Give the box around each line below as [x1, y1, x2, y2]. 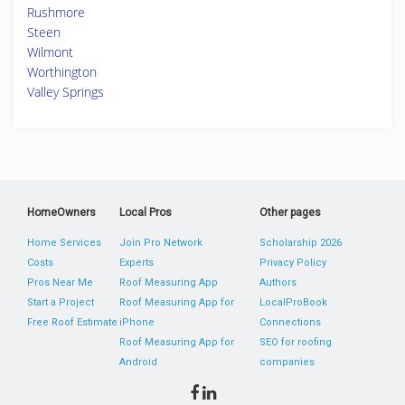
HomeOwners [27, 206, 96, 219]
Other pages [259, 206, 321, 219]
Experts [119, 257, 155, 268]
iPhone [119, 316, 155, 328]
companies [259, 356, 315, 368]
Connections [259, 316, 321, 328]
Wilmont [27, 43, 73, 61]
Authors [259, 277, 297, 288]
